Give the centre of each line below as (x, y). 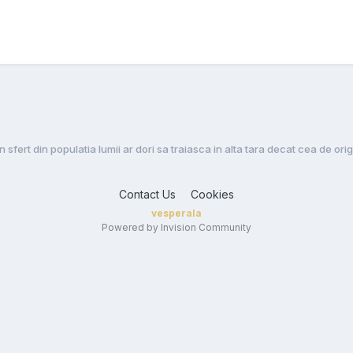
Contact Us (147, 194)
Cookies (212, 194)
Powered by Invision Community (176, 227)
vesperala (176, 213)
